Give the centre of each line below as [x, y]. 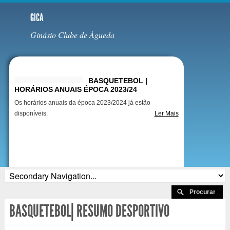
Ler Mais [166, 114]
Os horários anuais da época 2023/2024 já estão [82, 103]
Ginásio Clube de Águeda [72, 35]
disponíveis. [31, 114]
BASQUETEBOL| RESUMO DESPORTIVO [89, 211]
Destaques [42, 65]
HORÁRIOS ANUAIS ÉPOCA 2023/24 [75, 90]
